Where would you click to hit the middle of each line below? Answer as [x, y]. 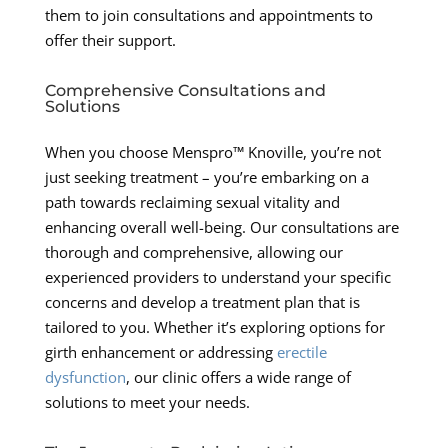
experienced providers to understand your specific [217, 276]
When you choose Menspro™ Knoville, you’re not [212, 151]
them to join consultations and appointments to [208, 14]
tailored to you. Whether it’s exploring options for [214, 326]
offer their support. [110, 39]
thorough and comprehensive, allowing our [193, 251]
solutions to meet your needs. [147, 401]
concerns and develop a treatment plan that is [202, 301]
